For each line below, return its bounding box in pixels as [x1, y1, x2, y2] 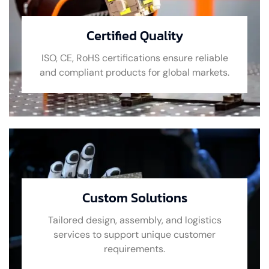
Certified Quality [86, 25, 183, 46]
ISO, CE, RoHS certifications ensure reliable [41, 51, 228, 64]
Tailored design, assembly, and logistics [47, 213, 222, 226]
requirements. [104, 242, 165, 255]
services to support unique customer [53, 228, 216, 241]
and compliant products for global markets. [40, 65, 229, 79]
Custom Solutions [82, 187, 187, 208]
